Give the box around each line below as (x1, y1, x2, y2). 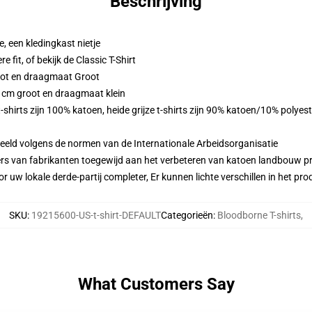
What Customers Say (77, 274, 235, 294)
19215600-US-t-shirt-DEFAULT (31, 210, 161, 221)
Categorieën (161, 210, 213, 221)
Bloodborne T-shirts (217, 210, 301, 221)
